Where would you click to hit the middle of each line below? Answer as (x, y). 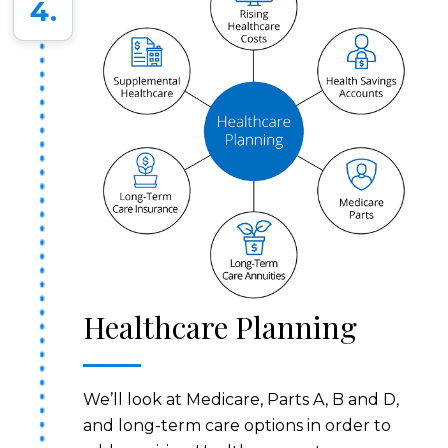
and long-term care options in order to (237, 426)
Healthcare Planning (220, 327)
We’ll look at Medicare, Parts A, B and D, (241, 400)
